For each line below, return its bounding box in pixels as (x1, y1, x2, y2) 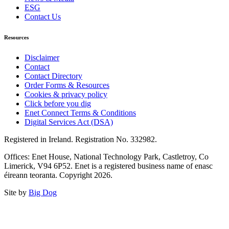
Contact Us (25, 12, 61, 21)
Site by (4, 188, 29, 197)
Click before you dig (25, 99, 91, 108)
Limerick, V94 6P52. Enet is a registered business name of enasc (4, 162, 213, 171)
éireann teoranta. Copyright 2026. (4, 171, 112, 180)
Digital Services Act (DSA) (25, 118, 113, 127)
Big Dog (29, 188, 57, 197)
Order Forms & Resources (25, 81, 109, 90)
